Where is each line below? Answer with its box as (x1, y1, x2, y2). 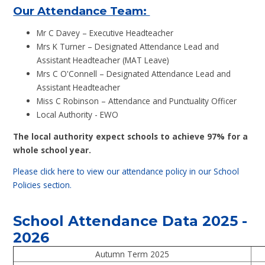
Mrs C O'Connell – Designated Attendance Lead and (37, 67, 231, 79)
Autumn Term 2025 (95, 248, 170, 260)
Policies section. (13, 179, 72, 191)
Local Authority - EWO (37, 108, 119, 120)
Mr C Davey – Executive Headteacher (37, 27, 174, 38)
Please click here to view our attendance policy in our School (13, 166, 240, 177)
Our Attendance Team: (13, 4, 150, 18)
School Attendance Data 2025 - (13, 212, 248, 230)
